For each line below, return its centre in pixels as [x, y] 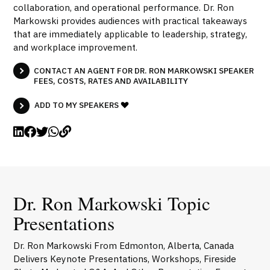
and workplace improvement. [76, 47]
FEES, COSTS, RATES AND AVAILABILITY [111, 80]
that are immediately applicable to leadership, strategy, [130, 33]
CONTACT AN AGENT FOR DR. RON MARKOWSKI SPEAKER [144, 70]
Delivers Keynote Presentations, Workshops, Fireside [125, 258]
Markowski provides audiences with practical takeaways [130, 20]
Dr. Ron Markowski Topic [112, 203]
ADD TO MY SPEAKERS [78, 105]
